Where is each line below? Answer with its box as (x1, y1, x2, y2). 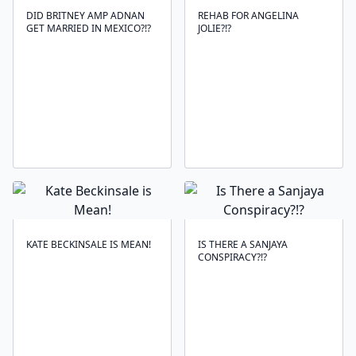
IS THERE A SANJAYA (198, 238, 288, 251)
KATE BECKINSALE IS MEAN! (26, 238, 151, 251)
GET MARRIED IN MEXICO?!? (26, 21, 151, 35)
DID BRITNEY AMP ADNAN (26, 9, 145, 22)
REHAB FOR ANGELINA (198, 9, 299, 22)
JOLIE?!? (198, 21, 231, 35)
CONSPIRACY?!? (198, 250, 267, 264)
